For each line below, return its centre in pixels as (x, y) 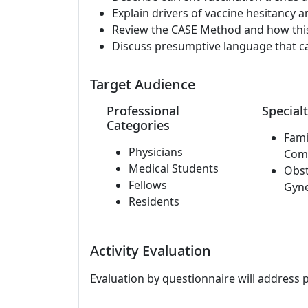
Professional (143, 111)
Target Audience (143, 84)
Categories (138, 125)
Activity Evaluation (151, 251)
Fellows (148, 185)
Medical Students (174, 168)
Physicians (156, 152)
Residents (154, 201)
